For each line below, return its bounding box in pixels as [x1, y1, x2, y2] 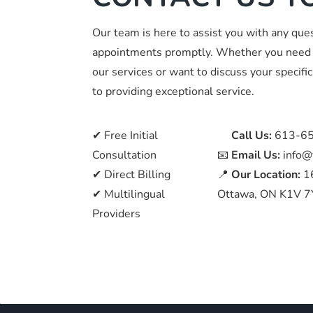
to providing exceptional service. [92, 83, 254, 99]
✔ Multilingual [92, 186, 165, 202]
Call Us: [228, 127, 272, 143]
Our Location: [231, 166, 300, 182]
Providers [92, 205, 140, 221]
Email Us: [231, 147, 280, 163]
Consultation [92, 147, 156, 163]
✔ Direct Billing [92, 166, 170, 182]
